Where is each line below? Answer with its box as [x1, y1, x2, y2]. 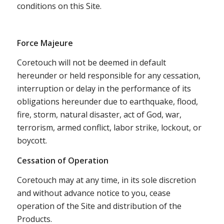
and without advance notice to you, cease [16, 187, 170, 199]
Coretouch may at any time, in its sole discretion [16, 174, 196, 186]
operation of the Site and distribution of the [16, 200, 181, 212]
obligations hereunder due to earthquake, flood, [16, 96, 198, 107]
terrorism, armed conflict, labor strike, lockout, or [16, 122, 201, 133]
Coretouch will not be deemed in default [16, 57, 166, 68]
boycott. [16, 135, 47, 146]
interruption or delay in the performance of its [16, 83, 191, 94]
